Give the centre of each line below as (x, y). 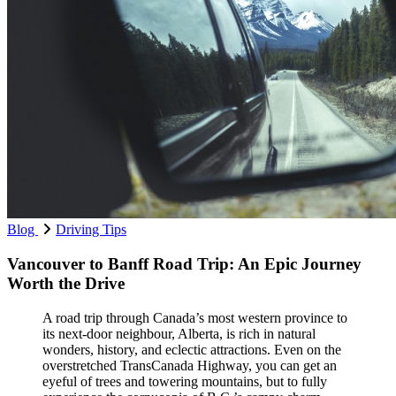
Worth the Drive (66, 283)
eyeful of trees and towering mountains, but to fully (185, 381)
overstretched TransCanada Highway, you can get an (190, 365)
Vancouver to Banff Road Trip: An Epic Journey (184, 263)
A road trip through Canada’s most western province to (195, 317)
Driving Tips (91, 230)
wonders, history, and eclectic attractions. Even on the (192, 349)
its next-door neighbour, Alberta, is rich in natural (179, 333)
